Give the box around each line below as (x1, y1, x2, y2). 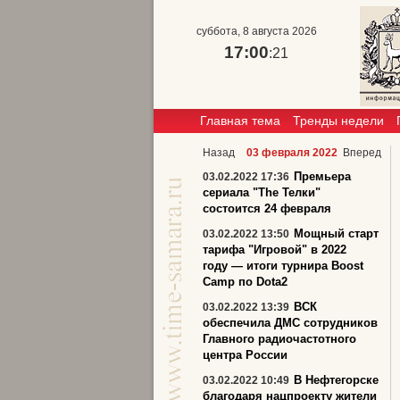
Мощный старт (294, 227, 379, 240)
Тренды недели (293, 113, 384, 128)
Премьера (294, 170, 351, 183)
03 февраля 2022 (246, 146, 337, 159)
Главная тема (200, 113, 280, 128)
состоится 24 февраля (203, 202, 331, 215)
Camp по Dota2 (203, 275, 287, 288)
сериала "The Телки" (203, 186, 321, 199)
